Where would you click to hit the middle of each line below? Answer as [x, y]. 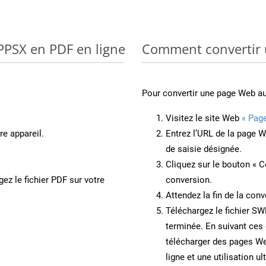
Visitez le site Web [204, 118]
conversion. [189, 180]
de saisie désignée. [204, 149]
